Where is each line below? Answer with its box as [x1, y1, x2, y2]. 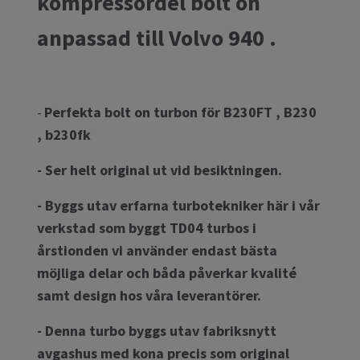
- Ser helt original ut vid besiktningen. [37, 160, 288, 179]
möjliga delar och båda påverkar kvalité [37, 263, 297, 282]
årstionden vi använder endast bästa [37, 240, 277, 260]
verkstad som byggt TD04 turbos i [37, 218, 256, 237]
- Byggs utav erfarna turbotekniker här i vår [37, 195, 320, 215]
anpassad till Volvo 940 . [37, 22, 281, 52]
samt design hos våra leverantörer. [37, 285, 261, 305]
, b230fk [37, 125, 91, 144]
